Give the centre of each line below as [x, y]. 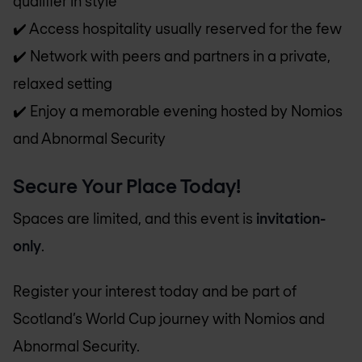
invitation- [291, 218]
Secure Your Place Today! [127, 185]
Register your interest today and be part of [155, 291]
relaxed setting [63, 84]
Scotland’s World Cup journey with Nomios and [169, 319]
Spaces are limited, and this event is [135, 218]
